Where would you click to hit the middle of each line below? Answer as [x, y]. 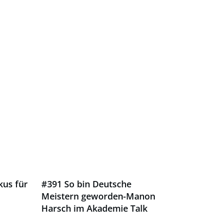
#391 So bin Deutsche [86, 184]
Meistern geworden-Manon [98, 196]
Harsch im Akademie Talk [94, 208]
